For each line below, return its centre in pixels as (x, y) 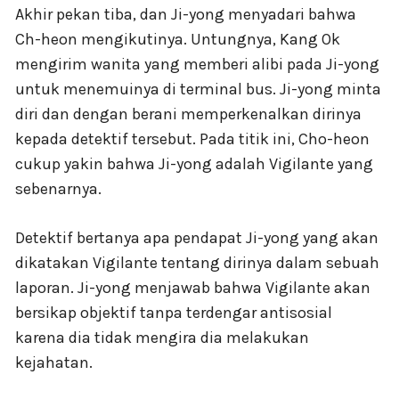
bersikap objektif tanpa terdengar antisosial (174, 312)
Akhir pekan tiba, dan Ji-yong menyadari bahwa (186, 14)
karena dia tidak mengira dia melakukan (162, 337)
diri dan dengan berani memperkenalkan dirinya (188, 114)
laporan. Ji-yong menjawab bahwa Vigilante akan (193, 287)
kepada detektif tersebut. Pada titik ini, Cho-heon (192, 138)
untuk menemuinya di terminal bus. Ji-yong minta (198, 89)
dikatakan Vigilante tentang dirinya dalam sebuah (197, 262)
